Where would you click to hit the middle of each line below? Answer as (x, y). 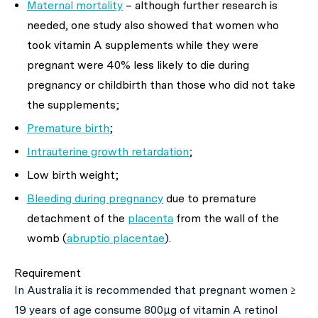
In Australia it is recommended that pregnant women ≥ (155, 290)
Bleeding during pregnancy (95, 198)
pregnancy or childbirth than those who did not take (161, 85)
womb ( (47, 238)
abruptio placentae (116, 238)
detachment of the (77, 218)
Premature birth (68, 128)
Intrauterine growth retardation (108, 152)
